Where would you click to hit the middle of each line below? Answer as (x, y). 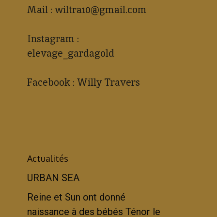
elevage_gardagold (71, 54)
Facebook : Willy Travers (84, 83)
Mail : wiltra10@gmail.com (87, 10)
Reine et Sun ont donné (76, 197)
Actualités (48, 159)
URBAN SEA (53, 178)
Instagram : (53, 39)
